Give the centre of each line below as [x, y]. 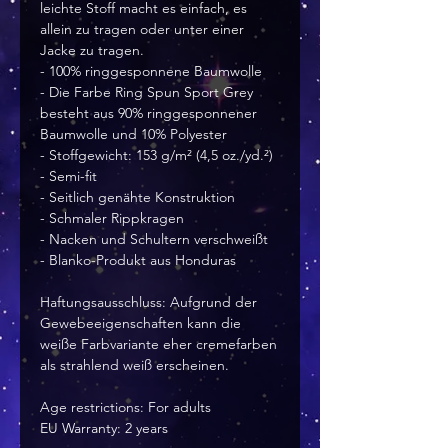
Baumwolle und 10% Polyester [133, 134]
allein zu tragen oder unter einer [142, 29]
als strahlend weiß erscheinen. [134, 365]
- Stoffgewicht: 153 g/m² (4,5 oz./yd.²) [156, 155]
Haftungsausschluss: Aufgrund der [148, 302]
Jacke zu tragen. [92, 50]
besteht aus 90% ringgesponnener [148, 113]
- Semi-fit [68, 176]
